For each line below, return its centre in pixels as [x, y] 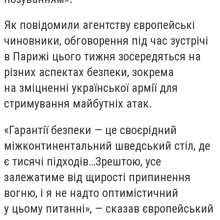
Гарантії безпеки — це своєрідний [93, 130]
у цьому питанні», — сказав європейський [109, 208]
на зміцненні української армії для [91, 88]
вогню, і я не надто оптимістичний [91, 193]
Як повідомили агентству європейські [99, 25]
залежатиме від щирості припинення [97, 177]
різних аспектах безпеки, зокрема [89, 72]
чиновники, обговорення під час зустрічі [106, 41]
